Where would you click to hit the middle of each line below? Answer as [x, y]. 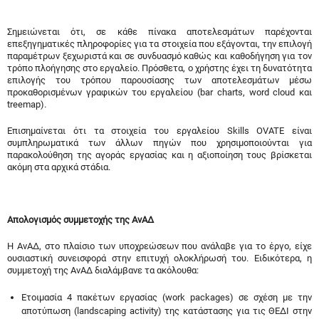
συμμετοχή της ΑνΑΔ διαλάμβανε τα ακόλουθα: [103, 271]
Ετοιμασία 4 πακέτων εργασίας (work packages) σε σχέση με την [167, 298]
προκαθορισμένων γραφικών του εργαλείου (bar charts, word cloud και [159, 93]
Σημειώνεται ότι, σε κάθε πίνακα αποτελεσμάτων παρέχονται [159, 32]
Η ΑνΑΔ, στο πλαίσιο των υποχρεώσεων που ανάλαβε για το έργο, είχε [159, 246]
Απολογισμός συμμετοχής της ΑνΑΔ [80, 220]
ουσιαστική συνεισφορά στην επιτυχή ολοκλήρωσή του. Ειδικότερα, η [159, 258]
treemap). [27, 105]
